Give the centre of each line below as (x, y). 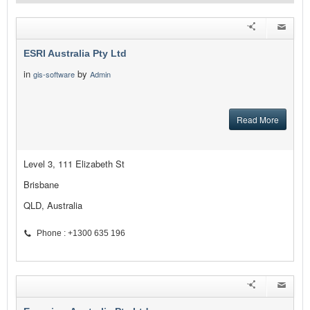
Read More (258, 120)
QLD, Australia (53, 206)
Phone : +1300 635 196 (81, 234)
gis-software (54, 74)
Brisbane (41, 185)
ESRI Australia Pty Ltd (75, 54)
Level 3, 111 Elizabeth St (74, 164)
